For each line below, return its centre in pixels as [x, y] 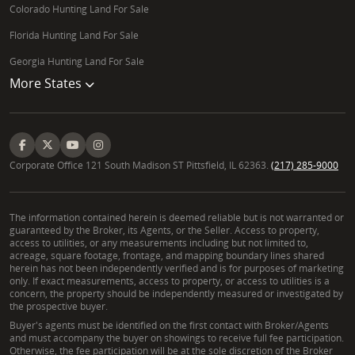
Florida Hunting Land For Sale [74, 35]
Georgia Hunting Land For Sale [77, 61]
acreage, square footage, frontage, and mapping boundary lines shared [167, 255]
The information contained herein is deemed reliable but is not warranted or [177, 217]
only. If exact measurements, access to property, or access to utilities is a [170, 281]
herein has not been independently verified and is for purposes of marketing [177, 268]
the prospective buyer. [59, 306]
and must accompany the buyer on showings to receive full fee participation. [177, 338]
